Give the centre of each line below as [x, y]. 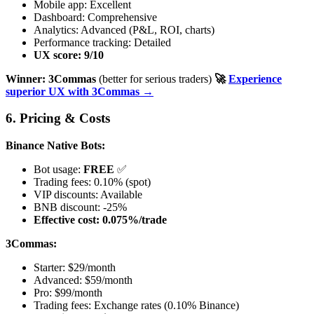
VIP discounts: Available [88, 195]
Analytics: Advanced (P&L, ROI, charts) [124, 29]
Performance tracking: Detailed [102, 42]
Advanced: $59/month [83, 280]
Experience [255, 78]
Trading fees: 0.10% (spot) [92, 182]
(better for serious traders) [155, 78]
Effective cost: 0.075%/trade [100, 220]
